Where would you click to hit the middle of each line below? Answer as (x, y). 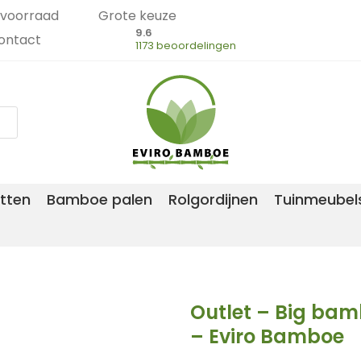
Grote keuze (137, 16)
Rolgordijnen (213, 199)
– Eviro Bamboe (267, 336)
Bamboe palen (99, 199)
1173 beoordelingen (186, 46)
